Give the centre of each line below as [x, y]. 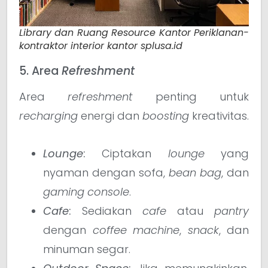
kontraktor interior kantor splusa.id [101, 46]
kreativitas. [219, 116]
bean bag [195, 172]
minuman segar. [87, 249]
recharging [48, 116]
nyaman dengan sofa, [106, 172]
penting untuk [191, 97]
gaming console [86, 191]
